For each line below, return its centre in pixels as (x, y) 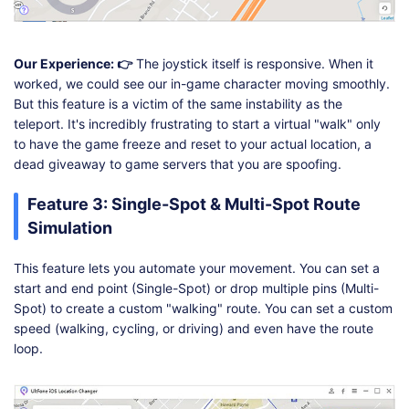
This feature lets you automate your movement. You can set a (197, 267)
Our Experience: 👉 (73, 63)
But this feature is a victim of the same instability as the (178, 103)
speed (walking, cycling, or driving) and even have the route (194, 328)
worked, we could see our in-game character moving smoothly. (202, 83)
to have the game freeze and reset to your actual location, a (193, 143)
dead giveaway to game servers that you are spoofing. (178, 163)
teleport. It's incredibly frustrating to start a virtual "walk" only (197, 123)
